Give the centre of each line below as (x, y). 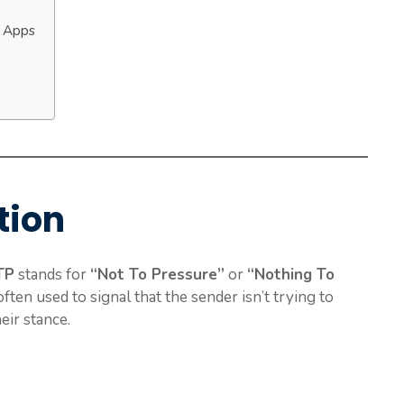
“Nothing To (291, 275)
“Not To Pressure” (157, 275)
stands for (52, 275)
